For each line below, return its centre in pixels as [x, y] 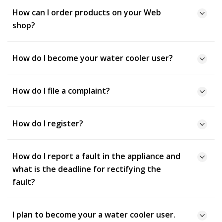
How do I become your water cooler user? [93, 58]
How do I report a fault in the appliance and [96, 156]
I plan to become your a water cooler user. [94, 215]
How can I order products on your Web [87, 12]
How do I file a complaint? [61, 91]
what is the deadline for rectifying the [87, 169]
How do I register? [48, 123]
